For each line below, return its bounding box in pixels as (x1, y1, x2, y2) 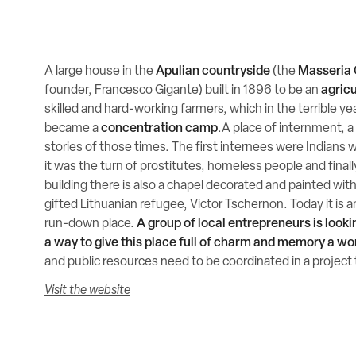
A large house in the (44, 65, 156, 78)
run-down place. (44, 218, 137, 230)
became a (44, 122, 101, 135)
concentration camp (101, 122, 218, 135)
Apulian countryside (156, 65, 270, 78)
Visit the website (44, 284, 130, 297)
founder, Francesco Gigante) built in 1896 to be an (44, 84, 321, 97)
